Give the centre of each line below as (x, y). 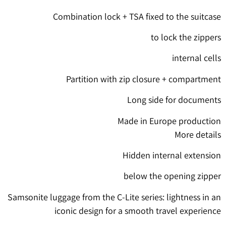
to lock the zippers (186, 37)
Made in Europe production (169, 121)
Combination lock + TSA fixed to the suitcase (137, 16)
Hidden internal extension (172, 155)
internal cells (196, 58)
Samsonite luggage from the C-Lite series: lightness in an (114, 197)
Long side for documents (174, 100)
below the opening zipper (172, 176)
